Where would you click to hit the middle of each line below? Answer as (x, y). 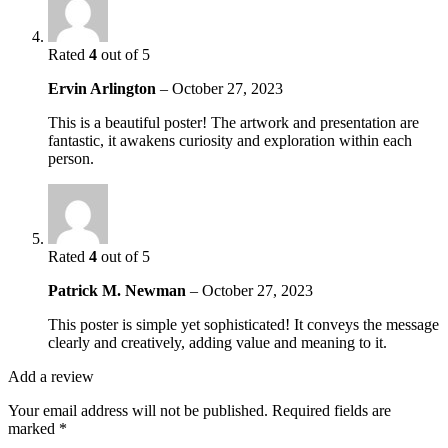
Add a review (51, 377)
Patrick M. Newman (119, 291)
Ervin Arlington (104, 89)
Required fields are (331, 411)
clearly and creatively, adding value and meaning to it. (217, 343)
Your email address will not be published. (138, 411)
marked (33, 429)
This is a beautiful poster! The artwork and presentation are (233, 123)
